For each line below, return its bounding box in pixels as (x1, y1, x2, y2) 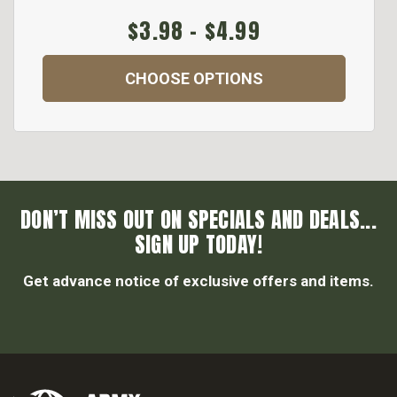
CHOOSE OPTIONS (125, 69, 263, 89)
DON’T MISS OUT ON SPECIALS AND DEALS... (20, 204, 377, 237)
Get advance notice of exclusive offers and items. (23, 272, 374, 291)
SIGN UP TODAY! (134, 229, 263, 261)
